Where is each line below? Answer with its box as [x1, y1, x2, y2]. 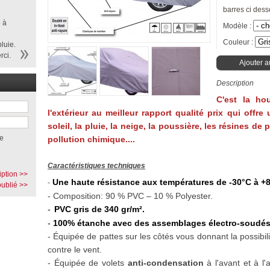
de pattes [87, 231, 123, 241]
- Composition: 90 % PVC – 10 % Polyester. [48, 191, 213, 201]
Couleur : [223, 38, 255, 46]
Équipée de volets [54, 258, 128, 268]
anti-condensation [127, 258, 204, 268]
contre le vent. [48, 245, 102, 254]
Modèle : [223, 22, 253, 30]
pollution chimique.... [48, 134, 135, 144]
